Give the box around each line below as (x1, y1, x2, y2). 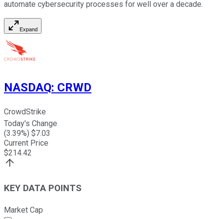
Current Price (4, 138, 48, 148)
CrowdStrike (4, 107, 46, 117)
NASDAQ (4, 81, 51, 95)
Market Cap (4, 205, 43, 215)
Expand (20, 26, 38, 32)
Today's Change (4, 119, 57, 129)
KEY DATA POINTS (4, 183, 82, 194)
